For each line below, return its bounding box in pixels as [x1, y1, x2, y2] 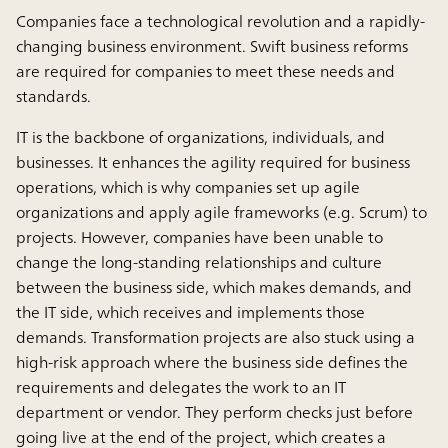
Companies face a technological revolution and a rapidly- [16, 7, 425, 36]
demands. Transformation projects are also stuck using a [16, 323, 415, 352]
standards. [16, 82, 91, 111]
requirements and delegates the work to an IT [16, 373, 346, 402]
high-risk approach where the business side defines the [16, 348, 408, 377]
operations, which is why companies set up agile [16, 173, 360, 202]
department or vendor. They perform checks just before [16, 398, 413, 427]
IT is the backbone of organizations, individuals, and [16, 123, 385, 152]
